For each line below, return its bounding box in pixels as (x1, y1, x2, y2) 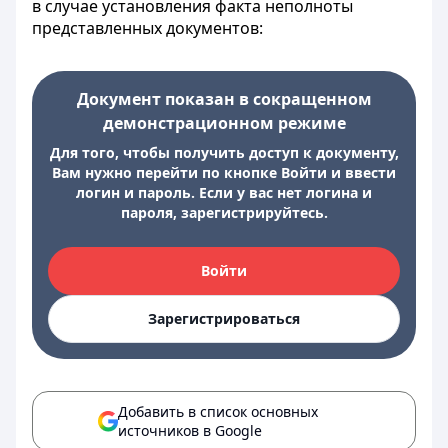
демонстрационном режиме (102, 112, 346, 134)
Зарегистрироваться (148, 309, 300, 328)
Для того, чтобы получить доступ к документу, (49, 143, 399, 162)
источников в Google (118, 421, 262, 440)
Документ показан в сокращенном (76, 88, 372, 110)
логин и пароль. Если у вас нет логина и (76, 183, 372, 202)
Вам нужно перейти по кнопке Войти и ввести (52, 163, 396, 182)
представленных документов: (32, 17, 263, 39)
